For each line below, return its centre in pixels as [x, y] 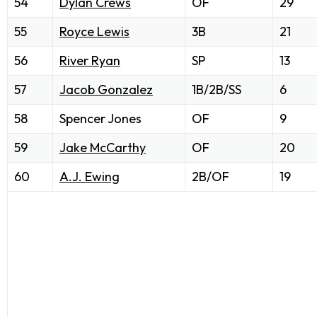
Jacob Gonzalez [106, 90]
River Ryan [90, 61]
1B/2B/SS [217, 90]
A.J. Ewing [90, 177]
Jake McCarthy [103, 148]
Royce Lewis [94, 32]
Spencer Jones [100, 119]
